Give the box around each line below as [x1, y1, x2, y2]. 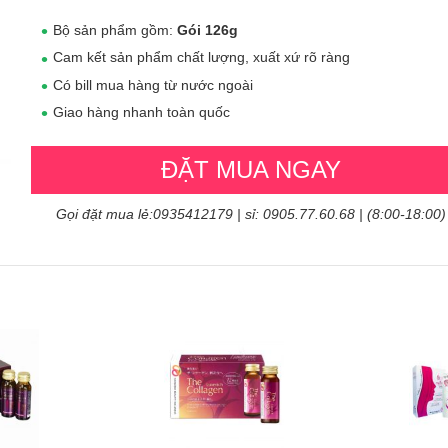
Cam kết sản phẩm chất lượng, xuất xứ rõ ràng [53, 49, 350, 66]
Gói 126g [177, 22, 238, 38]
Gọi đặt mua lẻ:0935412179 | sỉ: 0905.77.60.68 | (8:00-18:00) [56, 206, 446, 223]
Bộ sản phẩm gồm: [53, 22, 177, 38]
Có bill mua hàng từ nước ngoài [53, 76, 253, 93]
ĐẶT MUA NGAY [161, 156, 341, 184]
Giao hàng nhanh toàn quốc [53, 103, 230, 120]
